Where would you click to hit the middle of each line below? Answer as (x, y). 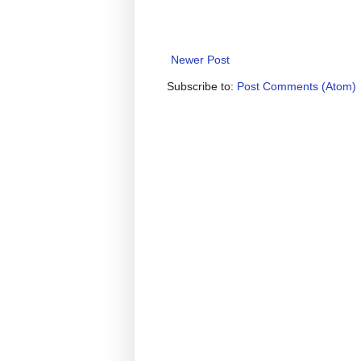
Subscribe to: (202, 86)
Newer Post (200, 59)
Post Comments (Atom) (297, 86)
